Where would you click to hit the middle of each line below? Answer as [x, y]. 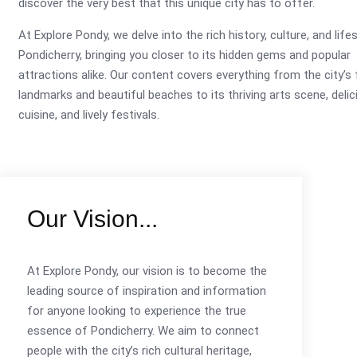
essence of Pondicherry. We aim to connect [143, 331]
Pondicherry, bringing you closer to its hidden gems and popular [184, 55]
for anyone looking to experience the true [137, 311]
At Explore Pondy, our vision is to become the [147, 271]
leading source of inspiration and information [147, 291]
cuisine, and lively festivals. [89, 115]
